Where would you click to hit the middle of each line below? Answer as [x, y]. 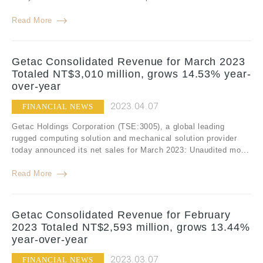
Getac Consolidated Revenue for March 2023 [129, 62]
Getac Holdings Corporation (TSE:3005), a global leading [118, 127]
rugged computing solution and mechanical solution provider [124, 139]
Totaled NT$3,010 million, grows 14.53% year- [131, 74]
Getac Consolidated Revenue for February [122, 215]
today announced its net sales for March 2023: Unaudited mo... [131, 150]
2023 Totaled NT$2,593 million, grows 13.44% [131, 227]
